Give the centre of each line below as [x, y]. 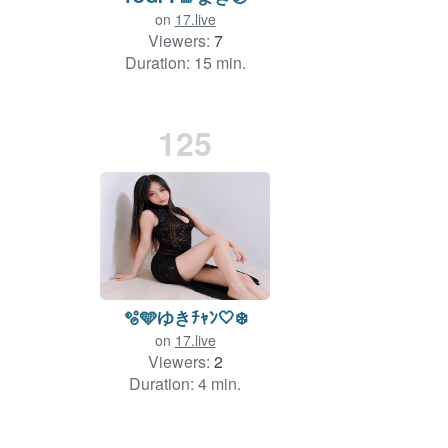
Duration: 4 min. [185, 383]
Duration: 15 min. [185, 62]
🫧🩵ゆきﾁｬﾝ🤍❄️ [185, 316]
